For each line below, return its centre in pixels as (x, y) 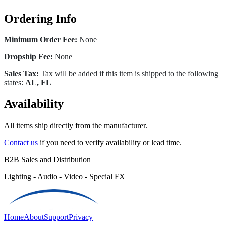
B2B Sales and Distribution (47, 160)
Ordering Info (40, 18)
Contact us (21, 143)
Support (56, 217)
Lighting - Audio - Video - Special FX (65, 177)
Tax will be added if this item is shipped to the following (129, 74)
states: (15, 83)
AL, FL (38, 83)
